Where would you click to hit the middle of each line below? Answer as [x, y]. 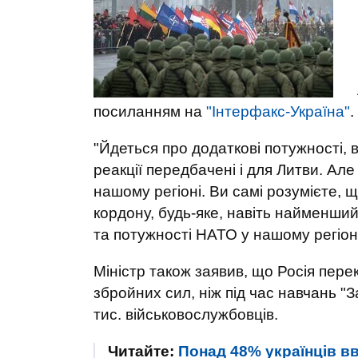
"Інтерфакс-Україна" [278, 111]
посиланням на [150, 111]
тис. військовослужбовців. [186, 314]
